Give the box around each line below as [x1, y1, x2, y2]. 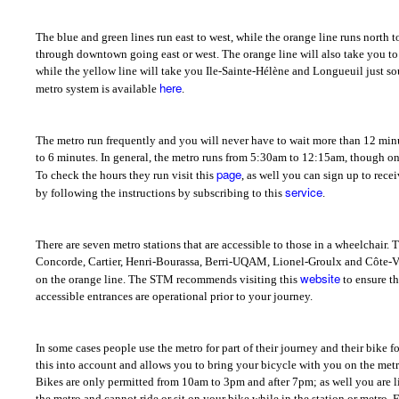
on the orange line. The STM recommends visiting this [36, 273, 300, 287]
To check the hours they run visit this [36, 168, 216, 183]
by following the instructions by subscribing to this [36, 186, 285, 200]
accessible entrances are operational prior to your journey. [36, 289, 313, 304]
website [300, 270, 340, 288]
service [285, 183, 322, 201]
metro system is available [36, 82, 159, 96]
